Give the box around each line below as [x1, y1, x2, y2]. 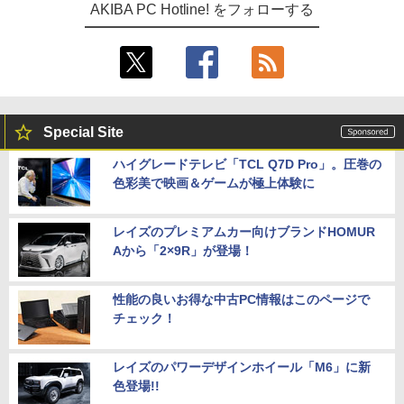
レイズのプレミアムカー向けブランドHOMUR [113, 225, 375, 240]
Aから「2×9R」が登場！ [113, 243, 253, 259]
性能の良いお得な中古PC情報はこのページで [113, 292, 370, 308]
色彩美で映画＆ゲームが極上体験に [113, 176, 315, 191]
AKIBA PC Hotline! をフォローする [89, 2, 315, 18]
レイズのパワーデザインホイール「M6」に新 [113, 360, 371, 375]
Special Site [43, 124, 124, 141]
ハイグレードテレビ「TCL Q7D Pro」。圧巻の [113, 157, 381, 172]
